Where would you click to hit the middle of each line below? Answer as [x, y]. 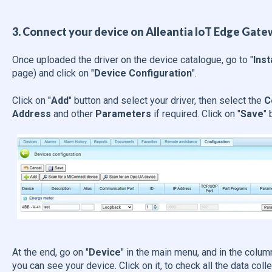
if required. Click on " [195, 114]
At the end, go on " [50, 253]
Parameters [123, 114]
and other [73, 114]
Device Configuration [143, 73]
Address [31, 114]
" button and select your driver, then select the [165, 100]
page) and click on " [53, 73]
